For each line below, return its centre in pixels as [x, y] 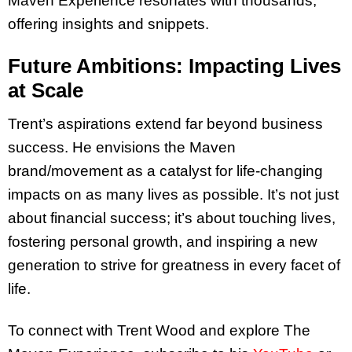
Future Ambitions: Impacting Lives [174, 66]
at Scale [46, 90]
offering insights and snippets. [108, 24]
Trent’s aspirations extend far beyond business [165, 124]
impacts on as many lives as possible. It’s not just [173, 195]
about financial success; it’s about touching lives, [172, 218]
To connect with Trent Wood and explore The [159, 331]
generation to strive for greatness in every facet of [174, 266]
